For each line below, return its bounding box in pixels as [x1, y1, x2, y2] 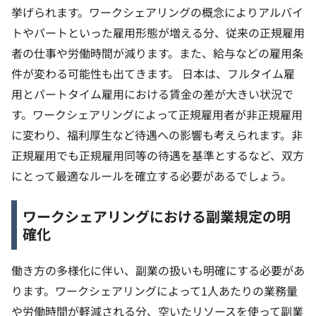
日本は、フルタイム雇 [182, 65, 295, 83]
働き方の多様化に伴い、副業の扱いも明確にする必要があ [11, 262, 305, 279]
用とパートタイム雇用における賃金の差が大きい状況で [11, 85, 293, 103]
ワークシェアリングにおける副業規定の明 [23, 206, 291, 227]
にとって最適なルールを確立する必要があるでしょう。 [11, 167, 292, 185]
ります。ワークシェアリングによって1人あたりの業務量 [11, 282, 298, 300]
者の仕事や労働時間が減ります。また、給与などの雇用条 [11, 44, 303, 62]
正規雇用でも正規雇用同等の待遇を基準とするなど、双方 [11, 147, 304, 164]
